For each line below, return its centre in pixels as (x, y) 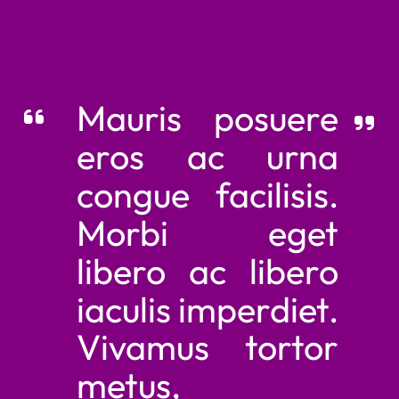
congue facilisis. (208, 195)
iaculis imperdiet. (208, 309)
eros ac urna (208, 156)
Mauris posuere (208, 118)
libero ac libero (208, 271)
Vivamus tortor (208, 346)
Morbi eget (208, 233)
